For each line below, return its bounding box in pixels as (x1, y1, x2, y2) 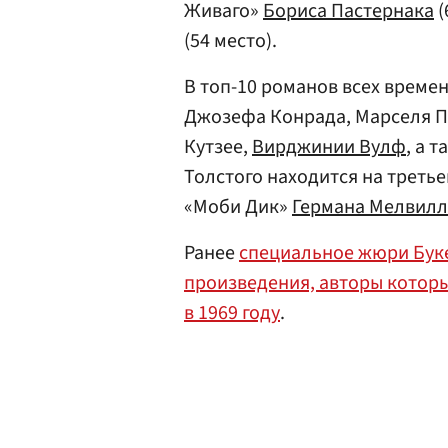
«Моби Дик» (184, 193, 292, 221)
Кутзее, (184, 133, 252, 161)
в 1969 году (184, 299, 280, 327)
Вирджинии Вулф (252, 133, 406, 161)
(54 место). (184, 27, 277, 55)
